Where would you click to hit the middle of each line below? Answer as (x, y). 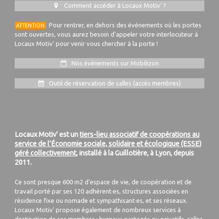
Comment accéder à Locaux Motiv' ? (114, 6)
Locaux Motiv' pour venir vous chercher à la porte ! (86, 44)
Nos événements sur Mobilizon (114, 63)
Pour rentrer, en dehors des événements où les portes (125, 25)
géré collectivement (45, 153)
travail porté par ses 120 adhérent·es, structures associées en (101, 191)
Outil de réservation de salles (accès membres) (114, 83)
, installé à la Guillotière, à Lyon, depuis (135, 153)
